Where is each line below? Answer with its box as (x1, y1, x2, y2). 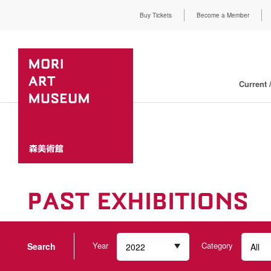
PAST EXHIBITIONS (27, 187, 249, 217)
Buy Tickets (140, 11, 172, 19)
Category (201, 240, 235, 251)
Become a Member (197, 11, 249, 19)
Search (27, 240, 56, 253)
